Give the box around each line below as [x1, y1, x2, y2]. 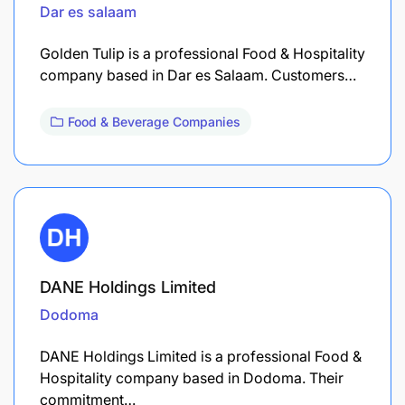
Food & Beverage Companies [68, 113, 240, 129]
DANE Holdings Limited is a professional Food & [40, 346, 362, 365]
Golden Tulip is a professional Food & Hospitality [40, 43, 365, 62]
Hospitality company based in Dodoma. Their [40, 368, 344, 387]
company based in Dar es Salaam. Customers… [40, 65, 356, 84]
